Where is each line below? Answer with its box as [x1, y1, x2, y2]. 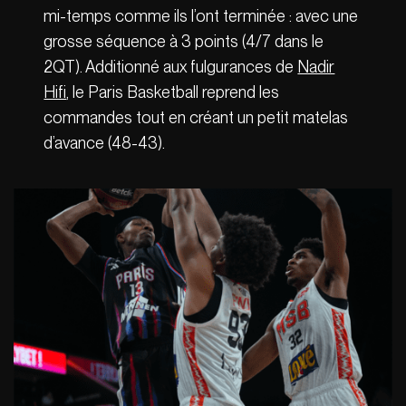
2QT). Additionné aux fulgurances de [43, 56, 298, 76]
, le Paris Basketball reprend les [66, 82, 280, 101]
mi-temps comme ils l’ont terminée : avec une [43, 5, 359, 25]
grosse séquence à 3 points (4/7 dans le [43, 31, 324, 51]
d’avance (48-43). [43, 132, 166, 152]
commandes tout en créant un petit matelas [43, 107, 349, 127]
